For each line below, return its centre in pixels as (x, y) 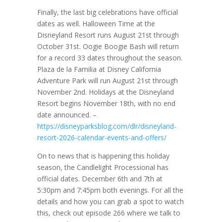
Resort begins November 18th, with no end (106, 103)
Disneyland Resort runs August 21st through (108, 35)
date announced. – (67, 115)
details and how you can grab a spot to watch (110, 201)
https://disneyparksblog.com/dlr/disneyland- (107, 126)
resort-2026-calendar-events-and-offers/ (102, 138)
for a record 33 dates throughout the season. (110, 58)
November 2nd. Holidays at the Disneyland (105, 92)
